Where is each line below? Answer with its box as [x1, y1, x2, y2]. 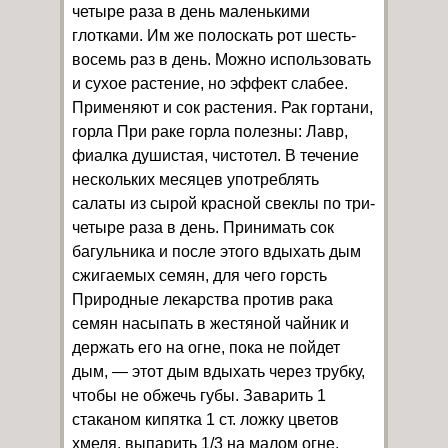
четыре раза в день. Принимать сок [72, 219, 334, 236]
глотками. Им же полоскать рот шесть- [72, 27, 356, 44]
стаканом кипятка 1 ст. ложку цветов [72, 411, 339, 428]
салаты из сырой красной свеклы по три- [72, 195, 375, 212]
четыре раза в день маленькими [72, 3, 310, 20]
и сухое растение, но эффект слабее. [72, 75, 348, 92]
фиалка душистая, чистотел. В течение [72, 147, 359, 164]
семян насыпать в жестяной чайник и [72, 315, 349, 332]
